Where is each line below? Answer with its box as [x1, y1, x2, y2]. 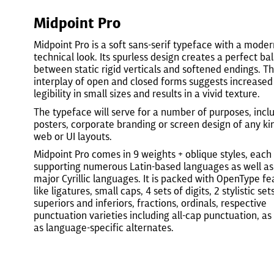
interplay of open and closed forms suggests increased [34, 75, 273, 87]
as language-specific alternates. [34, 221, 174, 234]
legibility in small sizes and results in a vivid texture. [34, 87, 260, 100]
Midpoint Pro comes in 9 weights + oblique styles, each [34, 148, 272, 161]
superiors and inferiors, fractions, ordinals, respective [34, 197, 267, 210]
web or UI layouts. [34, 130, 112, 143]
